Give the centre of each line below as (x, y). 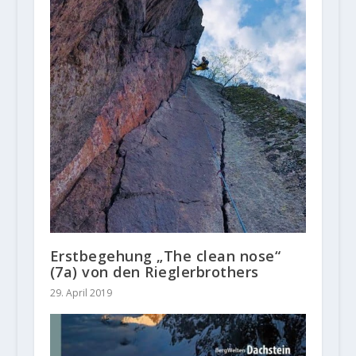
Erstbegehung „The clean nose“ (165, 256)
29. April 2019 (81, 293)
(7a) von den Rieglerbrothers (154, 272)
